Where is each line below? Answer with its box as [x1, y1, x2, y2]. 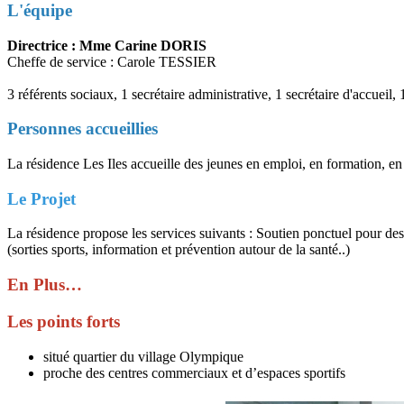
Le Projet [7, 188, 76, 208]
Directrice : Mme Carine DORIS [7, 37, 207, 53]
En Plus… [7, 275, 82, 295]
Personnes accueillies [7, 119, 158, 139]
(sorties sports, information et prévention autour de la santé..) [7, 242, 350, 258]
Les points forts [7, 311, 120, 331]
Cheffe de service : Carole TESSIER [7, 53, 216, 69]
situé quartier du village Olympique [43, 348, 243, 364]
